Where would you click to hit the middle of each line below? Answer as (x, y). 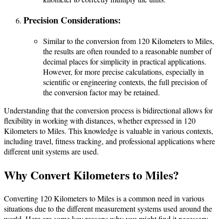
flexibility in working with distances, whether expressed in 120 (100, 121)
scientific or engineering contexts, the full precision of (125, 82)
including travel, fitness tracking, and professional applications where (109, 141)
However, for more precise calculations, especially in (123, 72)
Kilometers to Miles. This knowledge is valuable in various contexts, (109, 131)
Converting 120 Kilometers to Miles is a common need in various (104, 198)
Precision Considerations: (72, 20)
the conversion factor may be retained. (101, 92)
